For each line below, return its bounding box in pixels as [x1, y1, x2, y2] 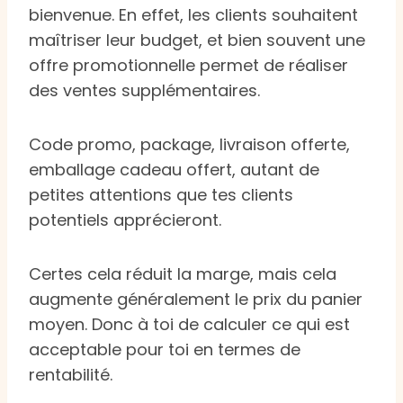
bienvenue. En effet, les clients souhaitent [29, 3, 358, 26]
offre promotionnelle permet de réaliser [29, 53, 348, 76]
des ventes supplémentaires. [29, 78, 260, 102]
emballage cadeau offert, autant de [29, 157, 319, 181]
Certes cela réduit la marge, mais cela [29, 262, 336, 285]
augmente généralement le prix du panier [29, 287, 363, 310]
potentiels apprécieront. [29, 208, 221, 231]
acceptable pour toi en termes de [29, 337, 300, 361]
